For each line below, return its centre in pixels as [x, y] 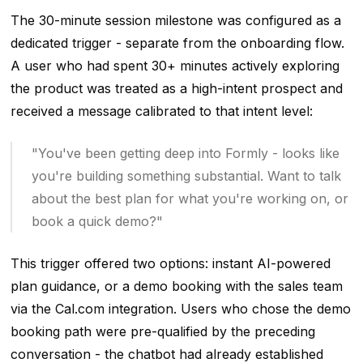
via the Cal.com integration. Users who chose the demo [180, 308]
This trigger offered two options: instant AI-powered [170, 263]
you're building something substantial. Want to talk [186, 175]
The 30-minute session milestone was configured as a [175, 20]
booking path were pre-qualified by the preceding [162, 331]
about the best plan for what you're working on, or [190, 198]
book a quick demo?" [97, 221]
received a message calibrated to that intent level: [161, 111]
